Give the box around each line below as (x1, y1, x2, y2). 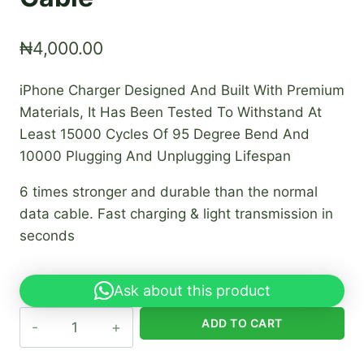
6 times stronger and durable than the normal (19, 183, 318, 200)
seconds (19, 227, 75, 244)
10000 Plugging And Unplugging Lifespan (19, 147, 291, 164)
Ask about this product (113, 281, 271, 299)
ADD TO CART (201, 315, 283, 330)
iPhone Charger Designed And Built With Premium (19, 81, 344, 98)
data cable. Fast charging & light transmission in (19, 205, 333, 222)
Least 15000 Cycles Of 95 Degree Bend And (19, 125, 310, 142)
